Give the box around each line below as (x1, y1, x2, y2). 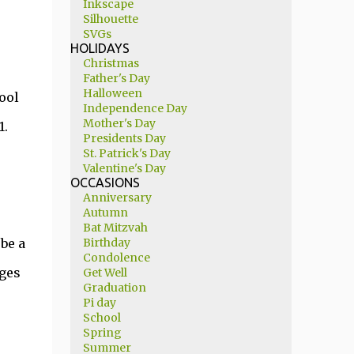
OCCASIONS (70, 175, 140, 190)
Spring (82, 326, 122, 340)
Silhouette (82, 12, 138, 26)
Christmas (82, 56, 139, 70)
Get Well (82, 265, 127, 280)
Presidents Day (82, 131, 166, 145)
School (82, 311, 121, 325)
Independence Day (82, 101, 187, 115)
